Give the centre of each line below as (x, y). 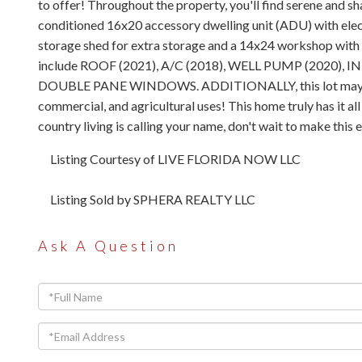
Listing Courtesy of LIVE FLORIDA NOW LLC (175, 159)
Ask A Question (108, 246)
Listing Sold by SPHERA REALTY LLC (153, 199)
